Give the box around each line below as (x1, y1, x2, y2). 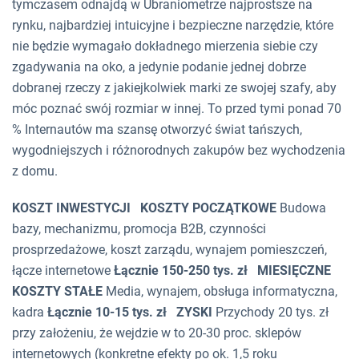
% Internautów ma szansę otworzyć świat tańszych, (12, 122, 302, 138)
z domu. (12, 163, 58, 179)
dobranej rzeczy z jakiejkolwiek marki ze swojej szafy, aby (12, 80, 337, 96)
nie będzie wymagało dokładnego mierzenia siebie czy (12, 38, 318, 54)
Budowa (276, 200, 326, 216)
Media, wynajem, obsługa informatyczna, (103, 284, 337, 300)
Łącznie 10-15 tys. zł (47, 305, 167, 321)
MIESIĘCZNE (257, 263, 331, 279)
